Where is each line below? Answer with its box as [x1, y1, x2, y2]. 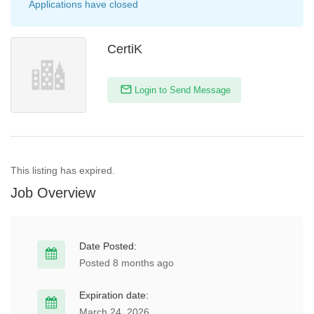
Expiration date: [79, 289, 149, 301]
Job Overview [11, 185, 95, 200]
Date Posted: [79, 240, 137, 252]
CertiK [107, 42, 142, 56]
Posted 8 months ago [79, 257, 174, 268]
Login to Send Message [132, 85, 231, 95]
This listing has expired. [11, 165, 115, 176]
